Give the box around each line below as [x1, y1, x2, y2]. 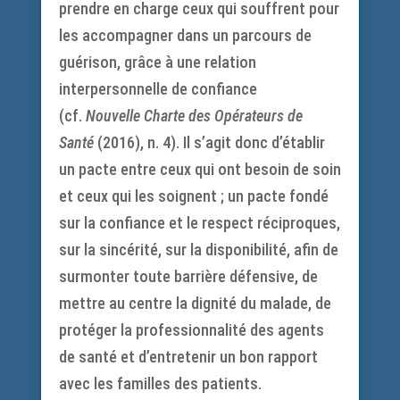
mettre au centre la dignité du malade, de [58, 294, 331, 312]
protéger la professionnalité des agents [58, 321, 324, 339]
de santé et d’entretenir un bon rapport [58, 347, 318, 366]
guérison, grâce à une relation [58, 53, 256, 71]
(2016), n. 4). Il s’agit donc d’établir [93, 133, 325, 152]
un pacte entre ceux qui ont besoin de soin [58, 160, 341, 179]
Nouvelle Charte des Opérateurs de [85, 106, 303, 125]
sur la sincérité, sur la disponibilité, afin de [58, 240, 338, 259]
